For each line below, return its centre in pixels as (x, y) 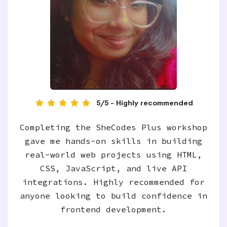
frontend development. (113, 209)
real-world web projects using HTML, (113, 155)
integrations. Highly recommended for (113, 182)
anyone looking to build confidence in (113, 196)
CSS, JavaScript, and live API (113, 168)
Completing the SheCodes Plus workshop (113, 127)
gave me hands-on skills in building (113, 141)
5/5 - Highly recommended (145, 103)
